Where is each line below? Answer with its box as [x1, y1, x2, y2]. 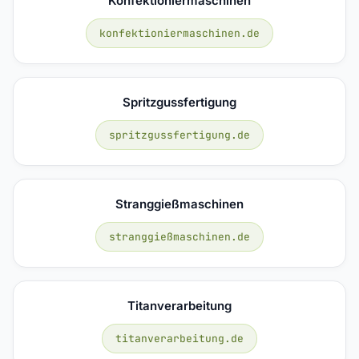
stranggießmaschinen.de [109, 229, 250, 244]
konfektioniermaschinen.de [99, 26, 260, 40]
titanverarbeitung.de [115, 331, 244, 345]
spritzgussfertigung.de [109, 127, 250, 142]
